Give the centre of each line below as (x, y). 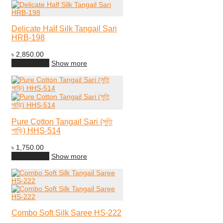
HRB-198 (28, 37)
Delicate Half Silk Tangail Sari (64, 28)
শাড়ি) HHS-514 (36, 130)
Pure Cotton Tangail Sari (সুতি (62, 121)
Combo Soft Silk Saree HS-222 (66, 213)
